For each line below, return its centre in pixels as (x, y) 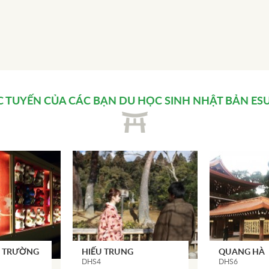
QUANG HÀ (241, 252)
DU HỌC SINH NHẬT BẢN (184, 101)
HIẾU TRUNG (107, 252)
